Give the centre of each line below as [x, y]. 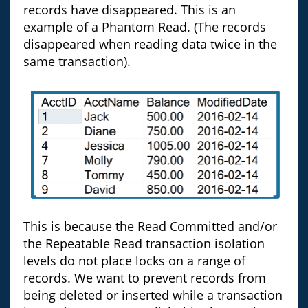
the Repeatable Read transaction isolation [144, 244]
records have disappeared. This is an [129, 10]
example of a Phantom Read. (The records [144, 27]
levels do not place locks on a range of [134, 261]
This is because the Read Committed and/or [150, 227]
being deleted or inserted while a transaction [153, 295]
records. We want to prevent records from [144, 278]
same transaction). [77, 62]
